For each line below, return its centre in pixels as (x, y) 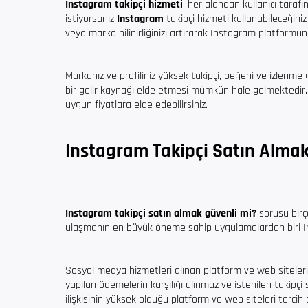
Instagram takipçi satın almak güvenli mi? (161, 213)
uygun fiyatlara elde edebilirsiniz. (136, 105)
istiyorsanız (91, 19)
